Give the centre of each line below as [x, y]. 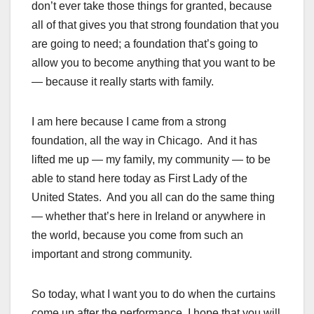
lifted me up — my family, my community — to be [151, 160]
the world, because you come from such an [137, 235]
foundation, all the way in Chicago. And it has [144, 141]
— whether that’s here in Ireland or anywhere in [149, 217]
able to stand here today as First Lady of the [139, 179]
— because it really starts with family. [123, 82]
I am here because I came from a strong [129, 122]
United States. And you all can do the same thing [153, 198]
